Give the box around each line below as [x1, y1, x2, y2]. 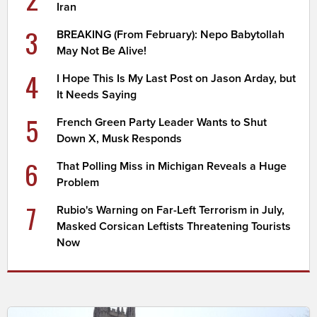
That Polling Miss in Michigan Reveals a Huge [57, 159, 287, 174]
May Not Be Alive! [57, 44, 147, 59]
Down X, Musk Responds [57, 132, 183, 146]
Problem [57, 175, 100, 190]
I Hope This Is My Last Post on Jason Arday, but [57, 71, 296, 86]
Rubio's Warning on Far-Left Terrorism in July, [57, 203, 285, 218]
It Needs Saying [57, 88, 137, 103]
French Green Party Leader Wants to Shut [57, 115, 267, 130]
